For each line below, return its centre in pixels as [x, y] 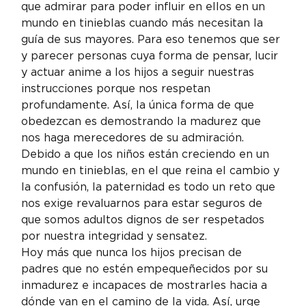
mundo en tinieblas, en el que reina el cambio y [152, 170]
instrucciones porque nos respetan [118, 88]
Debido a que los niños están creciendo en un [147, 154]
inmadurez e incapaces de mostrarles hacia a [146, 285]
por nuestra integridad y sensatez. [114, 236]
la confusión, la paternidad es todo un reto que [150, 186]
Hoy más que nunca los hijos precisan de [134, 252]
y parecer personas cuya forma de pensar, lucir [152, 55]
